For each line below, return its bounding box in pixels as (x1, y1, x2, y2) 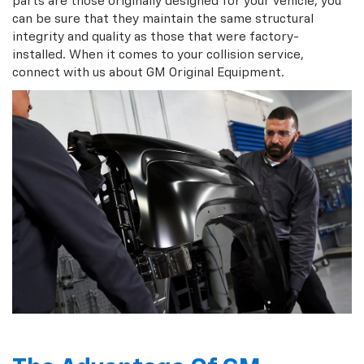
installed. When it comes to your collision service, (12, 48, 304, 61)
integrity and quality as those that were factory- (12, 30, 299, 43)
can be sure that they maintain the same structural (12, 12, 314, 25)
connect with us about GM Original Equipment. (12, 66, 284, 79)
